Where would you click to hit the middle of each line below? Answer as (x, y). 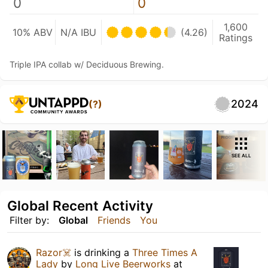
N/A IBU (78, 32)
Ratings (236, 38)
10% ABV (32, 32)
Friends (114, 220)
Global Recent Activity (80, 205)
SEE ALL (241, 156)
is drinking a (102, 252)
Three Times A (165, 252)
